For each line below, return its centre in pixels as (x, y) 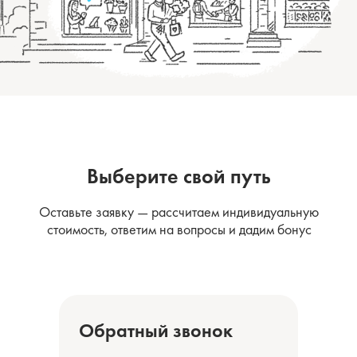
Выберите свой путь (178, 176)
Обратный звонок (156, 330)
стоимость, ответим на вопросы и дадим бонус (179, 229)
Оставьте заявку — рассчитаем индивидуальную (179, 212)
